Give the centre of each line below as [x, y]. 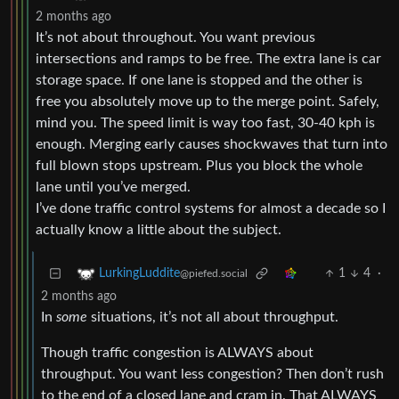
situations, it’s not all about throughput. [213, 318]
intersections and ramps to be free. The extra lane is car [208, 59]
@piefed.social [214, 274]
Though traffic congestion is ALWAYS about [177, 353]
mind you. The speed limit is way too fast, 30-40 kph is [205, 123]
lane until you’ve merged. [113, 187]
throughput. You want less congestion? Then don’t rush [212, 375]
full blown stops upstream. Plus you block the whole [199, 166]
